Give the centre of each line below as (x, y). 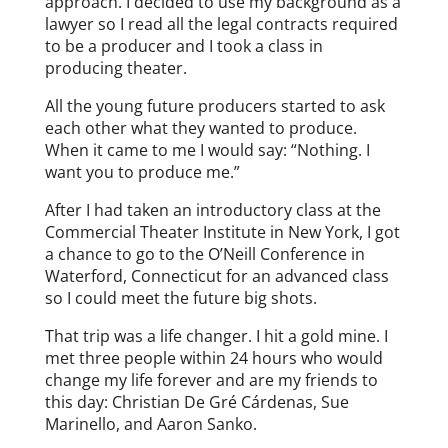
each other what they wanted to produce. (200, 127)
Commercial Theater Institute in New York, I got (222, 231)
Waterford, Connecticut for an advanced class (216, 275)
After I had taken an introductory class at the (212, 209)
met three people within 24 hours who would (213, 357)
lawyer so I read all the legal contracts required (221, 23)
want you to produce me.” (142, 171)
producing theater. (115, 67)
